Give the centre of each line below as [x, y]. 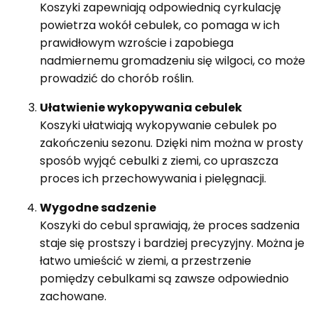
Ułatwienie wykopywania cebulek [141, 108]
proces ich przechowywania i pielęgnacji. [153, 179]
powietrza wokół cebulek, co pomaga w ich [160, 26]
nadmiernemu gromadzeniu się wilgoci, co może [172, 61]
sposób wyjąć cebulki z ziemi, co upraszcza [159, 161]
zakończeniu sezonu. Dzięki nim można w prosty [171, 143]
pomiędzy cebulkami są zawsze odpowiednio [164, 279]
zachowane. [73, 297]
